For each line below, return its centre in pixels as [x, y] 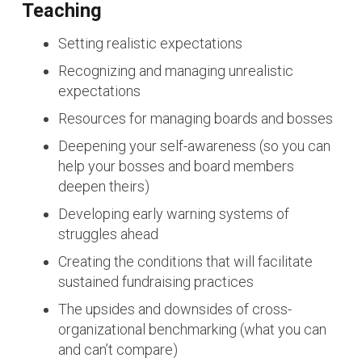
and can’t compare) [118, 350]
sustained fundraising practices [156, 282]
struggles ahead [108, 234]
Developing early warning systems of [174, 214]
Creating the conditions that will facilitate [185, 262]
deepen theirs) [104, 187]
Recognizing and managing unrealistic [176, 71]
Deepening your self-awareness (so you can [194, 146]
